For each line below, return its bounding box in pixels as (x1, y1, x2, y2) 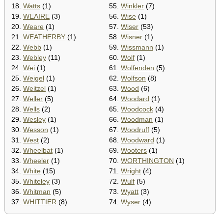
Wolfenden (121, 63, 154, 72)
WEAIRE (23, 12, 50, 20)
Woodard (121, 94, 149, 103)
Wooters (121, 146, 147, 154)
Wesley (23, 115, 46, 123)
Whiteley (23, 177, 50, 185)
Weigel (23, 74, 44, 82)
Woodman (121, 115, 153, 123)
